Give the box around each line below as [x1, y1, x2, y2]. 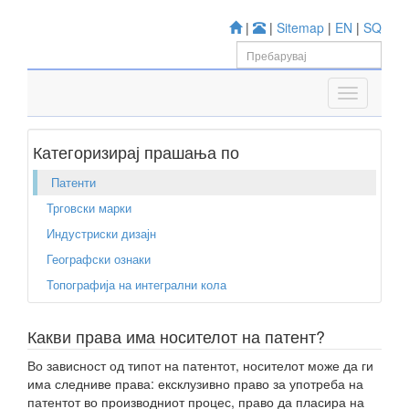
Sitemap [277, 18, 324, 37]
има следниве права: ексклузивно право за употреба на [27, 374, 363, 393]
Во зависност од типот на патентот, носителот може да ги [27, 356, 373, 374]
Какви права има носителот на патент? [27, 325, 325, 348]
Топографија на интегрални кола [47, 276, 226, 293]
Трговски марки [47, 199, 131, 216]
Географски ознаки [47, 250, 151, 267]
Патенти [51, 173, 96, 191]
